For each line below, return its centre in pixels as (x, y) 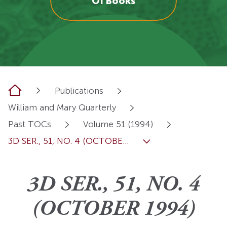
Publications (79, 91)
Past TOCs (30, 124)
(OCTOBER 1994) (113, 210)
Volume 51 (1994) (118, 124)
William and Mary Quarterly (62, 108)
